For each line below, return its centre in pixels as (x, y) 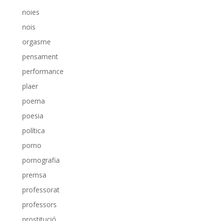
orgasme (36, 42)
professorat (41, 190)
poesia (33, 116)
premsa (34, 175)
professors (39, 204)
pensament (40, 56)
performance (43, 71)
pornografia (41, 160)
